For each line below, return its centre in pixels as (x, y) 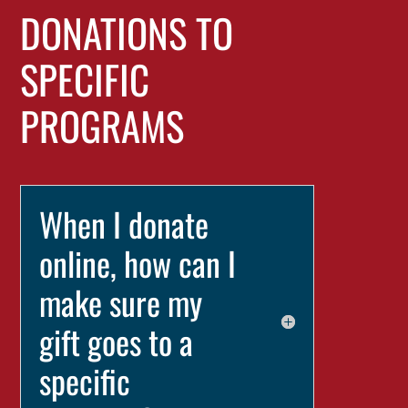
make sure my (121, 302)
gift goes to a (117, 341)
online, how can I (138, 263)
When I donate (124, 224)
